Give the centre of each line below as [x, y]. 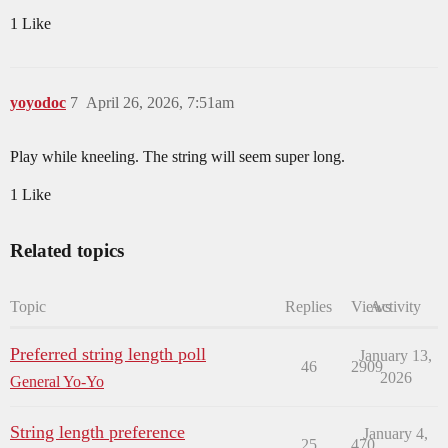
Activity [395, 307]
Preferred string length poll [108, 354]
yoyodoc [38, 103]
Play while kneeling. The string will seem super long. [177, 157]
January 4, [395, 434]
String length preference [97, 432]
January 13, [395, 356]
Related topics [67, 251]
